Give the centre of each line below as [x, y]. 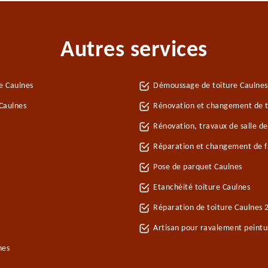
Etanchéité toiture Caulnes [202, 188]
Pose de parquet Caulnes [198, 167]
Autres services [134, 51]
